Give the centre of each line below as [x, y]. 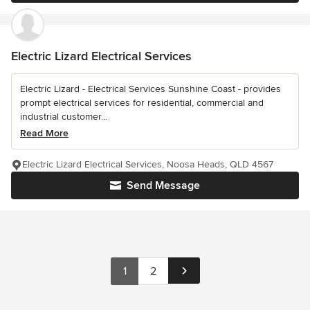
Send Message [163, 185]
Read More [44, 133]
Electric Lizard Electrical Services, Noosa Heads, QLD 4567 [148, 164]
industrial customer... [64, 117]
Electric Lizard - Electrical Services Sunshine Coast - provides [151, 89]
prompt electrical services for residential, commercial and [142, 103]
